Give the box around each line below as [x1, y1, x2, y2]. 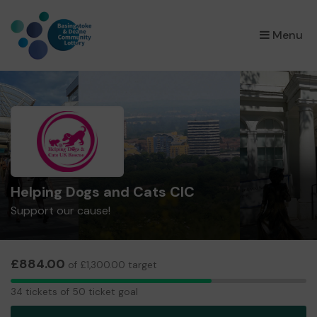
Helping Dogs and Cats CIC [11, 183, 195, 201]
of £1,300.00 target [65, 259, 157, 271]
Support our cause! [11, 203, 110, 218]
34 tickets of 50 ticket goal [11, 285, 138, 298]
